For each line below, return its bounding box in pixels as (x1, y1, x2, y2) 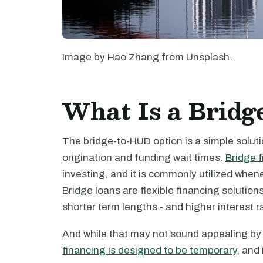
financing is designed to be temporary (62, 245, 237, 256)
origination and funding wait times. (62, 152, 225, 163)
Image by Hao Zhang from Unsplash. (62, 52, 232, 63)
